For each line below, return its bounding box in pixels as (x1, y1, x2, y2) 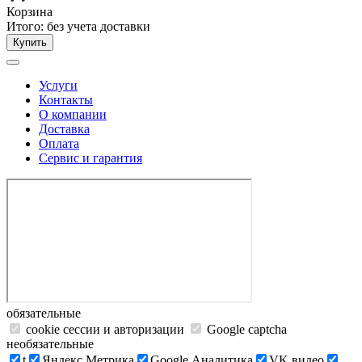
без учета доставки (47, 19, 150, 33)
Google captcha (204, 322, 287, 336)
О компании (39, 107, 107, 121)
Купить (13, 36, 47, 48)
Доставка (39, 122, 90, 136)
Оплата (39, 137, 79, 150)
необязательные (6, 337, 94, 351)
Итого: (6, 19, 47, 33)
